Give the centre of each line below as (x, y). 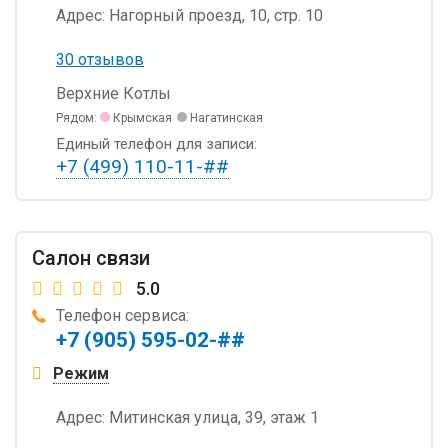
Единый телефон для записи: (156, 143)
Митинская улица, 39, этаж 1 (212, 417)
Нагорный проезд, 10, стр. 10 (214, 15)
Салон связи (91, 257)
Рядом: (78, 117)
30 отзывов (100, 59)
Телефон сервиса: (122, 315)
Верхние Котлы (113, 93)
